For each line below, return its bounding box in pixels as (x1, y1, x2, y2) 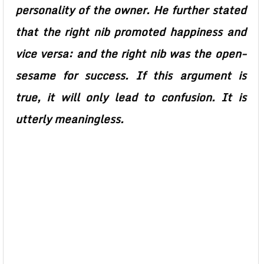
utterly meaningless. (15, 110, 124, 128)
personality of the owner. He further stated (15, 1, 246, 19)
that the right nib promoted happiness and (15, 23, 246, 41)
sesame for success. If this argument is (15, 67, 246, 84)
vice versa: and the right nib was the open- (15, 45, 246, 62)
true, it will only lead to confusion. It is (15, 88, 246, 106)
